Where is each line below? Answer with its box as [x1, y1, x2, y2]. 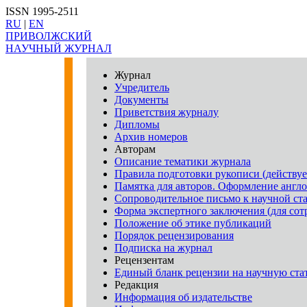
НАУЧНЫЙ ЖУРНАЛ [5, 42, 112, 54]
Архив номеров [114, 131, 188, 143]
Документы [114, 94, 169, 106]
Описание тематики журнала [114, 156, 251, 167]
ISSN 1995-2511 [5, 5, 79, 17]
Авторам [114, 143, 156, 155]
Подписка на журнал [114, 242, 212, 254]
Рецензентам [114, 254, 174, 266]
